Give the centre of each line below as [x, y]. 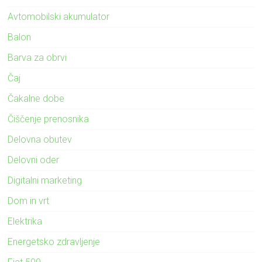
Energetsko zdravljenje [54, 242]
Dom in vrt [29, 201]
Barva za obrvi [37, 57]
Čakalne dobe [36, 98]
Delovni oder [34, 160]
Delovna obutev [40, 139]
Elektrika [25, 221]
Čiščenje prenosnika [49, 119]
